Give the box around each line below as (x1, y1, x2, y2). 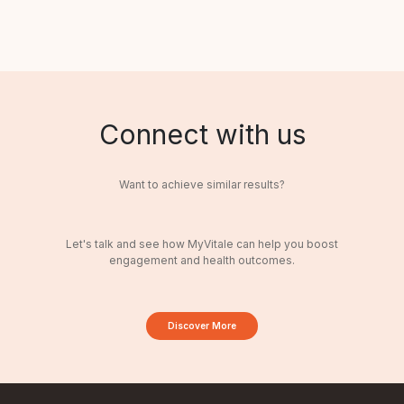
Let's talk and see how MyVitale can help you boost (66, 237, 338, 252)
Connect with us (98, 118, 306, 151)
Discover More (168, 320, 236, 332)
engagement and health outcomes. (109, 253, 295, 268)
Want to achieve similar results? (119, 178, 285, 192)
